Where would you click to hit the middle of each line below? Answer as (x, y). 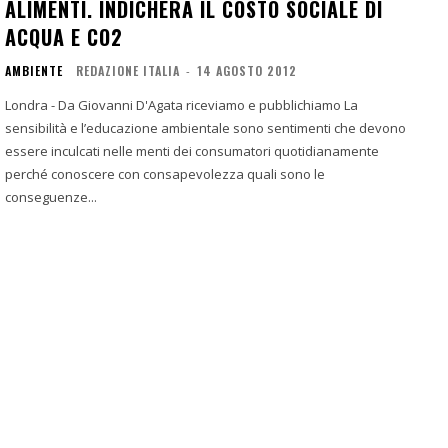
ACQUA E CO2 (64, 37)
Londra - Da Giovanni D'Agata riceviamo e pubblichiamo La (31, 105)
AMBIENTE (34, 71)
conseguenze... (51, 197)
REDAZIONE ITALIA (128, 71)
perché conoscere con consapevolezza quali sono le (165, 174)
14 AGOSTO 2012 (247, 71)
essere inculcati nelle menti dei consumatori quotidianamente (192, 151)
